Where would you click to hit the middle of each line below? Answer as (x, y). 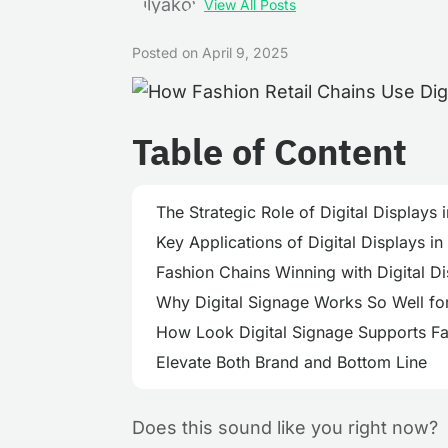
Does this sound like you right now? (285, 427)
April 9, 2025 (245, 52)
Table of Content (269, 151)
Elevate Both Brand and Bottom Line (291, 362)
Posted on (167, 52)
